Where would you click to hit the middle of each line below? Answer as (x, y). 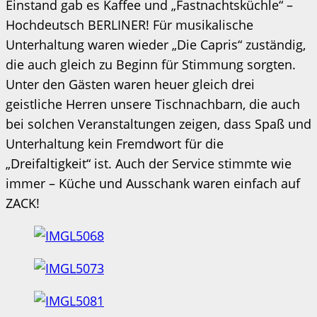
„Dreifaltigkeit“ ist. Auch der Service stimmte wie (149, 163)
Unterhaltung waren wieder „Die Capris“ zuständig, (156, 44)
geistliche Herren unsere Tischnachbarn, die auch (153, 104)
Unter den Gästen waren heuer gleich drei (130, 84)
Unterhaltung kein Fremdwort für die (115, 143)
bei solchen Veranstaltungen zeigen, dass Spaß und (158, 123)
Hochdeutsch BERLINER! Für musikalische (129, 24)
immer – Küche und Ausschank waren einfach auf (153, 183)
